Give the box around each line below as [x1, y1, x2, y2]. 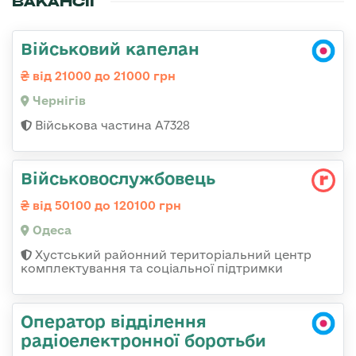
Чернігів [29, 94, 86, 108]
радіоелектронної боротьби [21, 331, 266, 350]
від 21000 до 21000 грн [29, 69, 176, 83]
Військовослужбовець [21, 168, 215, 188]
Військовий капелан [21, 39, 199, 59]
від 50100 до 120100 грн [29, 199, 181, 213]
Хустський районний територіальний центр [32, 248, 311, 262]
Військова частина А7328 [32, 118, 190, 133]
